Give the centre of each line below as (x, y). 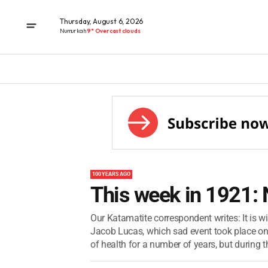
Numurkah (74, 31)
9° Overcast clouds (114, 31)
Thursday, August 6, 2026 (102, 21)
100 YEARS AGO (111, 174)
